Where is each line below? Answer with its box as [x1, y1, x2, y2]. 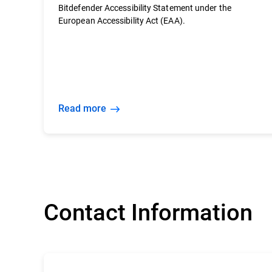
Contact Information [44, 196, 253, 226]
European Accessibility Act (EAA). [58, 15, 185, 26]
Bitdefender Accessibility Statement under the [58, 2, 231, 13]
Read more [64, 101, 106, 114]
